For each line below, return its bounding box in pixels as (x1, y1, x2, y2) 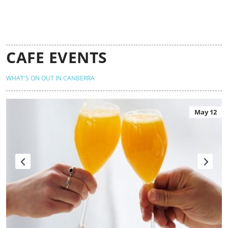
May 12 (194, 107, 217, 117)
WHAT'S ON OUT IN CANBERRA (6, 74, 95, 83)
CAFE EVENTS (6, 47, 107, 68)
